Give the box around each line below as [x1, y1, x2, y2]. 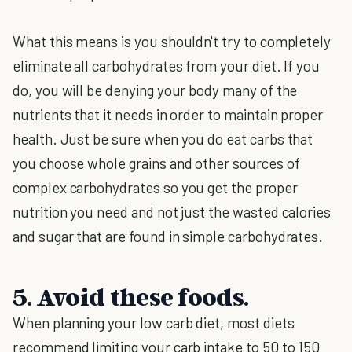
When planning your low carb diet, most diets [13, 313, 295, 332]
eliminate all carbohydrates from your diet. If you [13, 57, 321, 75]
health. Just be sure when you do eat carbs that [13, 130, 313, 148]
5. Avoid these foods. [13, 281, 249, 311]
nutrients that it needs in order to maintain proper [13, 105, 324, 123]
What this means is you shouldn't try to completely [13, 32, 332, 50]
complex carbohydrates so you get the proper [13, 178, 298, 196]
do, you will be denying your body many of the [13, 81, 298, 99]
